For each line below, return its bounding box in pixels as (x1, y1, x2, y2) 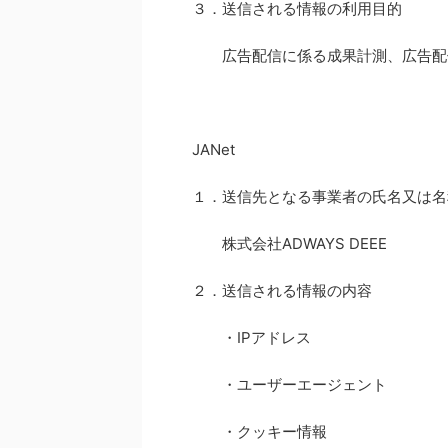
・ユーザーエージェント (192, 375, 387, 394)
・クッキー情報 (192, 422, 327, 441)
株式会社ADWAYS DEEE (192, 234, 387, 253)
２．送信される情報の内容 (192, 281, 372, 300)
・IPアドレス (192, 328, 311, 347)
